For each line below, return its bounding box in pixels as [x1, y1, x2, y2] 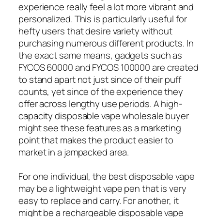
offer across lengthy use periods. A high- [18, 97, 183, 110]
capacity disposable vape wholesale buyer [18, 109, 189, 122]
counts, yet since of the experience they [18, 85, 183, 98]
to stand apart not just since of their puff [18, 73, 181, 86]
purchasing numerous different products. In [18, 36, 194, 49]
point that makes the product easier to [18, 133, 174, 146]
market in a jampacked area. [18, 145, 129, 158]
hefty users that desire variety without [18, 24, 173, 37]
